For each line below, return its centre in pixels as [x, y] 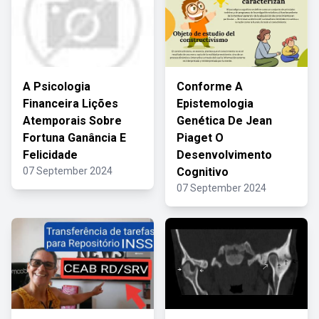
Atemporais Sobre [72, 121]
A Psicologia [57, 87]
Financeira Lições [70, 104]
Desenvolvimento [224, 155]
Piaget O [200, 138]
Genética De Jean [224, 121]
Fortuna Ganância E [74, 138]
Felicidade [50, 155]
